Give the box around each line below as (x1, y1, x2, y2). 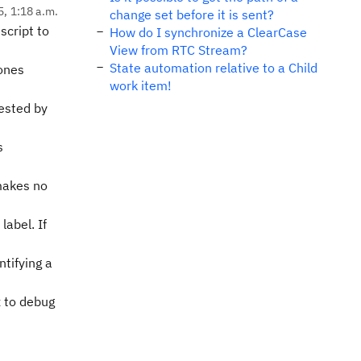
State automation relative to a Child (110, 60, 317, 76)
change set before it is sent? (110, 6, 274, 23)
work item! (110, 77, 172, 93)
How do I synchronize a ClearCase (110, 24, 307, 40)
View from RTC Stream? (110, 42, 247, 58)
